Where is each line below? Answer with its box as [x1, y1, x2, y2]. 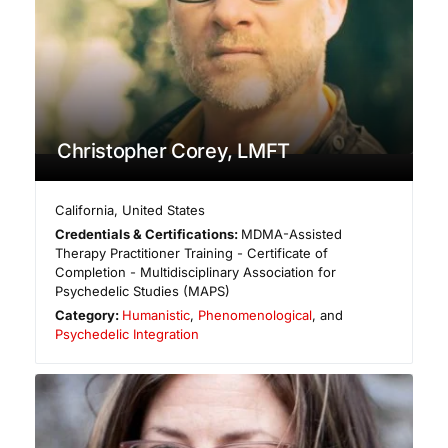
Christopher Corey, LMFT [57, 139, 290, 164]
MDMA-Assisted [241, 226, 343, 243]
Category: [55, 307, 123, 324]
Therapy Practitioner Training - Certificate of [55, 245, 328, 262]
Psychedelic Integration [55, 326, 199, 343]
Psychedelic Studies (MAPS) [55, 283, 230, 300]
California [55, 202, 115, 219]
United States [122, 202, 206, 219]
